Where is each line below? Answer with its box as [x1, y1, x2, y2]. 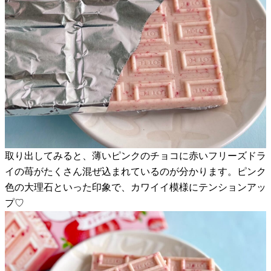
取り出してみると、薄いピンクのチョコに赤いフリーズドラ [5, 150, 266, 161]
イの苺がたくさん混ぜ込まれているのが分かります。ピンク [5, 166, 266, 177]
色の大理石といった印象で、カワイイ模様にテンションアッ [5, 181, 266, 192]
